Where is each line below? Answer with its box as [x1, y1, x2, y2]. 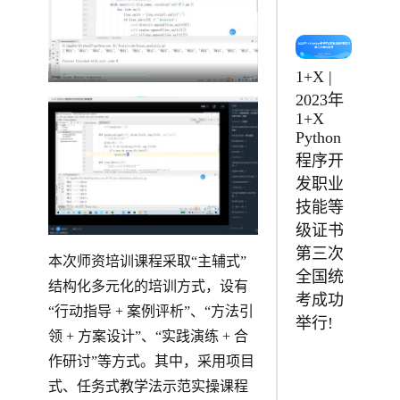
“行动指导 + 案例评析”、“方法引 [47, 304, 254, 320]
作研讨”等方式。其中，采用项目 [47, 354, 254, 370]
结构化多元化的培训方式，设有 [47, 279, 248, 295]
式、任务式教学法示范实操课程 [47, 379, 248, 395]
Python [296, 128, 342, 146]
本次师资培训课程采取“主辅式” [47, 254, 246, 270]
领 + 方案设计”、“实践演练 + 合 [47, 329, 248, 345]
